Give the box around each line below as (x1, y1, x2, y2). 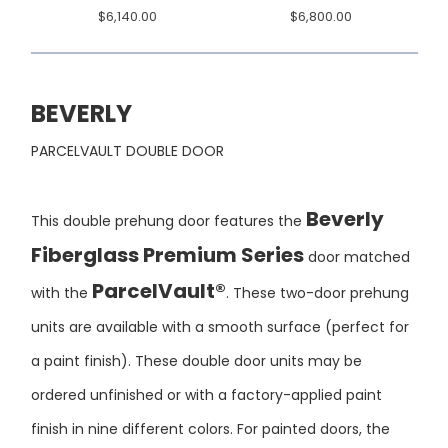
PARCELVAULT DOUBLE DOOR (30, 110, 224, 131)
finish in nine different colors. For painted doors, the (30, 388, 390, 409)
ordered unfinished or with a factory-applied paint (30, 354, 382, 375)
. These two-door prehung (225, 252, 409, 273)
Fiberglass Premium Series (30, 210, 304, 239)
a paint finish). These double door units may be (30, 320, 362, 341)
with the (30, 252, 92, 273)
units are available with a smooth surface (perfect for (30, 286, 409, 307)
